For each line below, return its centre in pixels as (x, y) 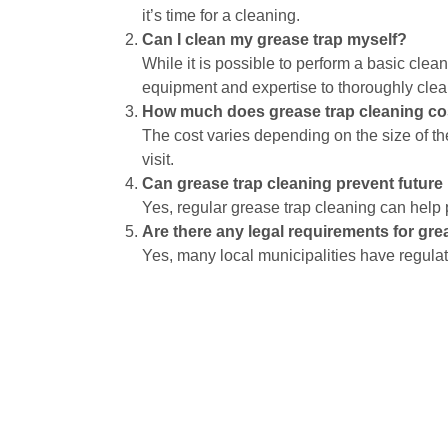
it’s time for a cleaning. (221, 15)
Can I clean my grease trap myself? (274, 39)
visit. (158, 159)
